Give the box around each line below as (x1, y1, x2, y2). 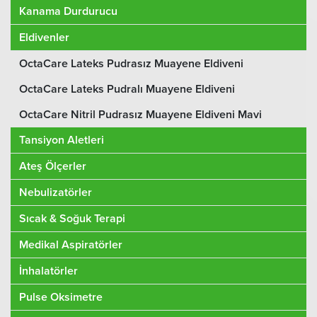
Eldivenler (19, 30, 69, 45)
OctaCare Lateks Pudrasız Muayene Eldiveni (19, 57, 243, 71)
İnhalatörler (19, 264, 78, 279)
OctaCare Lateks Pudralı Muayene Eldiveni (19, 82, 235, 97)
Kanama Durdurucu (19, 4, 117, 19)
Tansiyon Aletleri (19, 133, 104, 148)
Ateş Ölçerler (19, 159, 86, 174)
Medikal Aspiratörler (19, 238, 122, 253)
